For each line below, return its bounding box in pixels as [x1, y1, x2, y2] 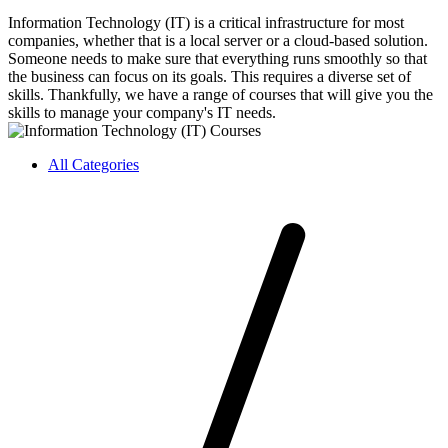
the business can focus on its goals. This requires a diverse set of [8, 68, 411, 86]
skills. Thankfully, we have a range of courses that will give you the [8, 86, 433, 104]
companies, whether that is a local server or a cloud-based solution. [8, 32, 428, 50]
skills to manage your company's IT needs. [8, 104, 276, 122]
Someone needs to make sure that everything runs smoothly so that [8, 50, 427, 68]
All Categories [48, 156, 139, 174]
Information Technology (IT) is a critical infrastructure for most [8, 14, 404, 32]
